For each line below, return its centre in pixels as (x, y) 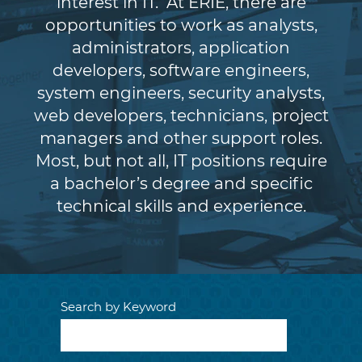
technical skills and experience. (181, 206)
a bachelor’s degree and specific (181, 183)
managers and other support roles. (181, 138)
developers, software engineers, (181, 70)
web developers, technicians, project (181, 116)
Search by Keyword (118, 307)
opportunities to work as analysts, (181, 25)
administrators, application (181, 48)
